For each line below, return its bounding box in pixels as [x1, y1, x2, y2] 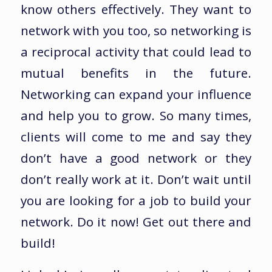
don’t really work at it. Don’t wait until [20, 170, 252, 188]
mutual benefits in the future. [20, 64, 252, 81]
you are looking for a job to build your [20, 191, 252, 209]
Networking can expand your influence [20, 85, 252, 103]
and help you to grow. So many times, [20, 106, 252, 124]
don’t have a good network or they [20, 149, 252, 166]
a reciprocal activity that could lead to [20, 42, 252, 60]
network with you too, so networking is [20, 21, 252, 39]
